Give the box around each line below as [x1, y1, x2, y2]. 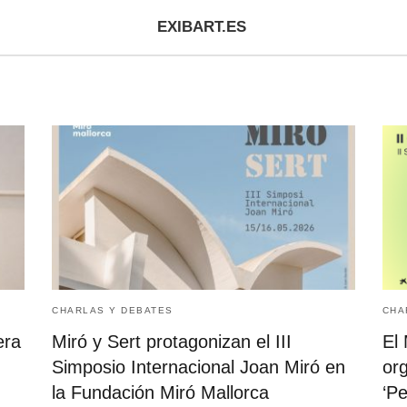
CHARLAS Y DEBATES [52, 305, 174, 316]
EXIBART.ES [156, 18, 246, 35]
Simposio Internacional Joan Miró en [52, 357, 346, 378]
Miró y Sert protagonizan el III [52, 332, 293, 352]
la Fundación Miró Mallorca [52, 382, 270, 403]
